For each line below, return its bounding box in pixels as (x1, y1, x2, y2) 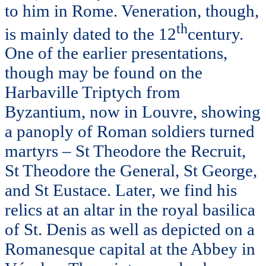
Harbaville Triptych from (5, 83, 180, 102)
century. (188, 24, 243, 43)
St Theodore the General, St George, (5, 161, 257, 180)
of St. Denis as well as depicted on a (5, 220, 255, 239)
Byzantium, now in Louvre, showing (5, 102, 261, 122)
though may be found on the (5, 63, 202, 83)
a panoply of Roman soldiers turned (5, 122, 255, 141)
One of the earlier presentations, (5, 43, 227, 63)
